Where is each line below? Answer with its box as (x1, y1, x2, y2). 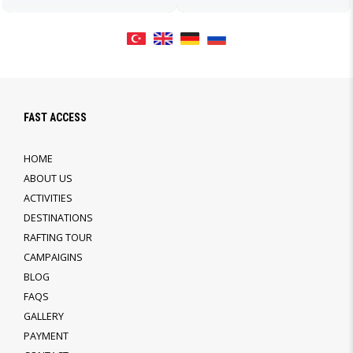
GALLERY (24, 310, 64, 324)
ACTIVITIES (24, 191, 72, 206)
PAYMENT (24, 329, 69, 344)
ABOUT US (24, 172, 72, 186)
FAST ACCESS (24, 111, 87, 124)
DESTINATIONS (24, 211, 93, 225)
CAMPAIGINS (24, 251, 83, 265)
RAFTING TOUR (24, 231, 92, 245)
